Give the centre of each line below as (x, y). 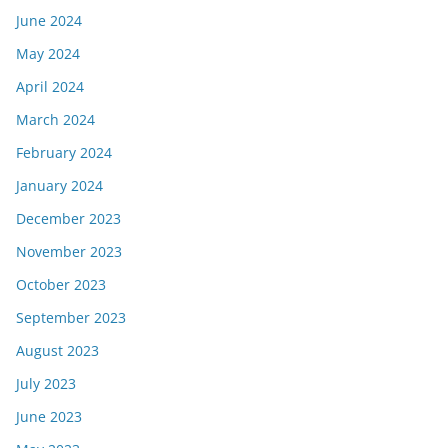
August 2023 (57, 350)
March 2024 (55, 119)
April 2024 (50, 86)
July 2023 (46, 383)
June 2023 (49, 416)
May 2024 (48, 53)
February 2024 (64, 152)
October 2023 (61, 284)
